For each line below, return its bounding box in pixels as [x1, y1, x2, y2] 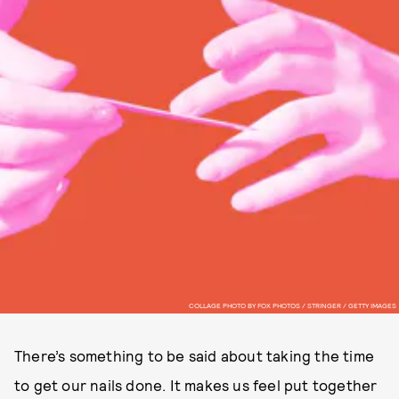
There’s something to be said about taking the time [14, 346, 375, 364]
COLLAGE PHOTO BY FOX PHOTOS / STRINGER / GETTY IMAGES [188, 300, 396, 310]
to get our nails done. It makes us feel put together [14, 376, 378, 394]
